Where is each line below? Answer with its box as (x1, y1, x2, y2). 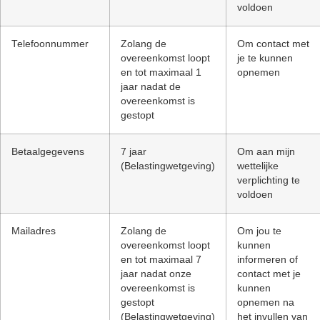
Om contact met (237, 38, 309, 49)
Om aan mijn (237, 146, 295, 157)
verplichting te (237, 174, 300, 186)
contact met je (237, 268, 301, 279)
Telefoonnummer (11, 38, 89, 49)
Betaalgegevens (11, 146, 84, 157)
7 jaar (121, 146, 146, 157)
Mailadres (11, 225, 56, 236)
